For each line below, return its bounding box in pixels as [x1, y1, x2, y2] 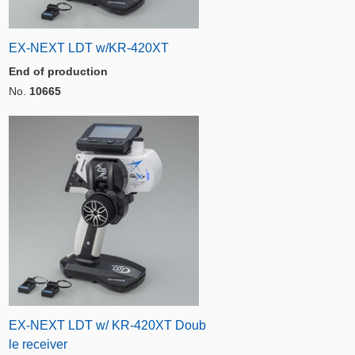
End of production [9, 65, 108, 78]
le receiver [9, 338, 67, 351]
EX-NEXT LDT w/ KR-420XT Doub [9, 319, 206, 332]
